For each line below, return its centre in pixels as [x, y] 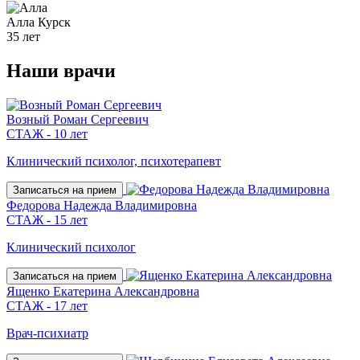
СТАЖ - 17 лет [47, 306]
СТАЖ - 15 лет [47, 220]
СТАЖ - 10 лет [47, 134]
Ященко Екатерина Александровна [103, 292]
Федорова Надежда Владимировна [102, 206]
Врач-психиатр [47, 333]
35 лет [23, 37]
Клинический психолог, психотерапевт [114, 162]
